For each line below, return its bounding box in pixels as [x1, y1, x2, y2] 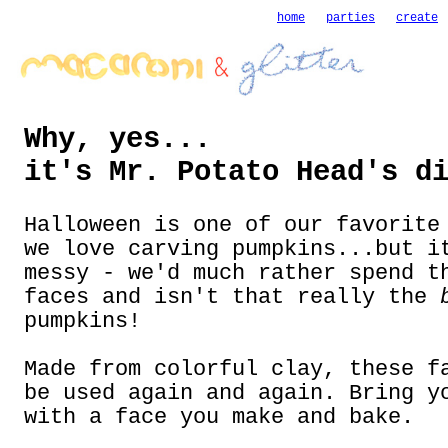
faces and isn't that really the [24, 285, 440, 309]
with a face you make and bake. [24, 405, 414, 429]
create [396, 11, 438, 25]
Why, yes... [24, 123, 211, 156]
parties [326, 11, 375, 25]
